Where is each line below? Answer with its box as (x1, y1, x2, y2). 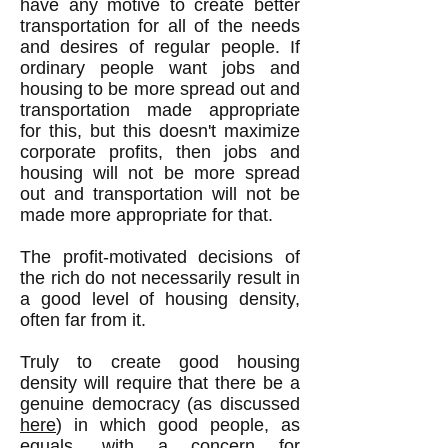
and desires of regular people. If (20, 37, 300, 57)
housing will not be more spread (20, 163, 300, 183)
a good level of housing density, (20, 289, 300, 309)
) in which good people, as (56, 415, 300, 435)
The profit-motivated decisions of (20, 247, 300, 267)
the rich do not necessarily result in (20, 268, 300, 288)
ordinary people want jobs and (20, 58, 300, 78)
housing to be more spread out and (20, 79, 300, 99)
